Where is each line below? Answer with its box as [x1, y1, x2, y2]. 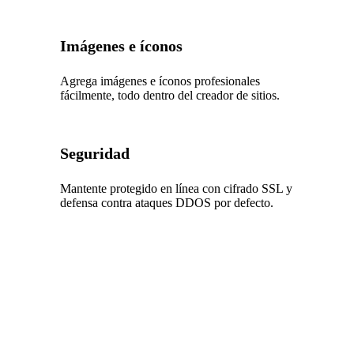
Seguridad [60, 144, 130, 162]
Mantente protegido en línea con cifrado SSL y [60, 181, 293, 195]
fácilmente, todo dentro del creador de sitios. [60, 88, 281, 102]
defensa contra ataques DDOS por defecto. [60, 195, 274, 209]
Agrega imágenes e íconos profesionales [60, 73, 261, 88]
